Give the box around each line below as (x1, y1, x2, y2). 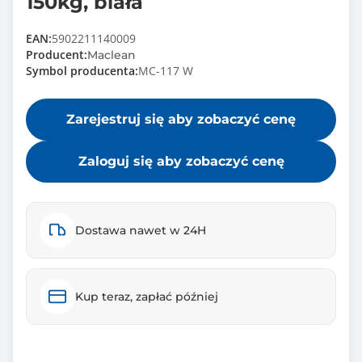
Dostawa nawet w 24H (75, 223, 206, 238)
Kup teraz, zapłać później (75, 289, 218, 304)
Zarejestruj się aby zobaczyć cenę (66, 112, 296, 127)
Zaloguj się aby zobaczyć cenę (78, 154, 284, 169)
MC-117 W (138, 63, 193, 78)
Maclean (87, 48, 136, 62)
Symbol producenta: (26, 63, 138, 78)
